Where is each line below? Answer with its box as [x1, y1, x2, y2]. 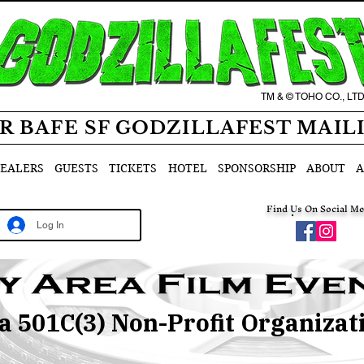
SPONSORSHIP [217, 161, 296, 175]
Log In [37, 219, 65, 231]
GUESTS [54, 161, 99, 175]
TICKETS [109, 161, 158, 175]
